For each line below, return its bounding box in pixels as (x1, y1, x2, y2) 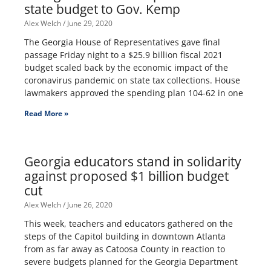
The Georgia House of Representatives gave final (24, 36, 220, 48)
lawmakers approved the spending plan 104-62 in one (24, 87, 243, 99)
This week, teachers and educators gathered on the (24, 218, 233, 230)
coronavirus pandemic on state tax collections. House (24, 74, 240, 87)
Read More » (24, 108, 68, 119)
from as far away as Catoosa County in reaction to (24, 243, 225, 255)
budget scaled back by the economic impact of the (24, 62, 228, 74)
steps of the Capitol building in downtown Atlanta (24, 230, 226, 243)
